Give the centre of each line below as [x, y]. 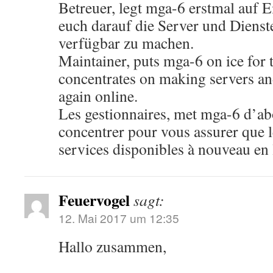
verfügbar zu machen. [126, 43]
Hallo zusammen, [112, 246]
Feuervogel [94, 200]
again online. [98, 96]
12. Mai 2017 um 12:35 [119, 218]
